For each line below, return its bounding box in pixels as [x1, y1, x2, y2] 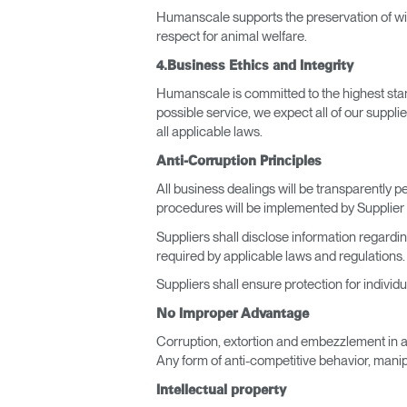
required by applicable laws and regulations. [156, 247, 405, 264]
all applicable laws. [156, 124, 263, 140]
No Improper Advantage [156, 306, 309, 321]
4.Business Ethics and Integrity [156, 58, 353, 73]
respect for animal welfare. [156, 28, 307, 45]
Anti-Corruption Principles [156, 154, 322, 168]
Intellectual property [156, 382, 286, 397]
